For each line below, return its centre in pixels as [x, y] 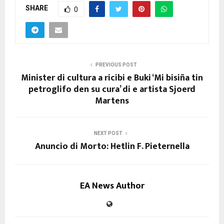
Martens [112, 101]
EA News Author [112, 186]
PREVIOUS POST [116, 64]
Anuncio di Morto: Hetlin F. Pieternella [112, 146]
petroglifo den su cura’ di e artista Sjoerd [112, 89]
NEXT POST [108, 133]
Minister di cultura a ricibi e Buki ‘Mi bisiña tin [112, 78]
